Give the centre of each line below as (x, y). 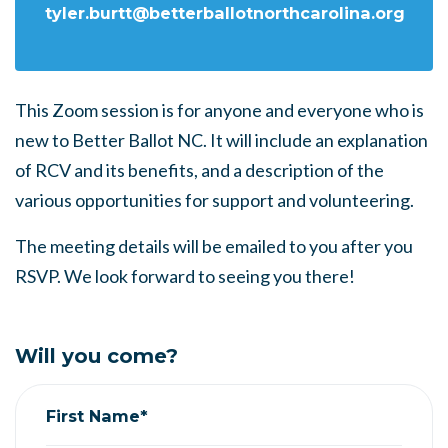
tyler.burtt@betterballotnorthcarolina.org (225, 13)
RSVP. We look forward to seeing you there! (185, 276)
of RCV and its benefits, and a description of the (199, 170)
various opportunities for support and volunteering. (214, 200)
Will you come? (96, 356)
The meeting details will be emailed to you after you (214, 246)
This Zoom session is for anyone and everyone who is (219, 110)
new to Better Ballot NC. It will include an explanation (221, 140)
